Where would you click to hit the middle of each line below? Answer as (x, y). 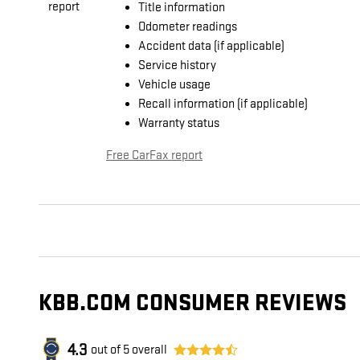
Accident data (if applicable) (211, 47)
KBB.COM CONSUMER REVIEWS (192, 304)
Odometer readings (188, 27)
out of (107, 350)
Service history (177, 66)
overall (148, 350)
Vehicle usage (174, 85)
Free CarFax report (154, 156)
